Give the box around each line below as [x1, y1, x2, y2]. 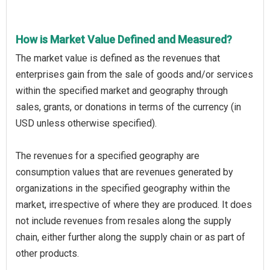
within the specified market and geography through [16, 84, 228, 96]
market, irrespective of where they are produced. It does [16, 198, 252, 210]
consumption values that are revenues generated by [16, 166, 233, 178]
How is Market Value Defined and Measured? [16, 33, 232, 46]
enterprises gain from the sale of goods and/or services [16, 68, 253, 80]
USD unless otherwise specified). [16, 117, 157, 129]
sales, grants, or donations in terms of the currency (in [16, 101, 241, 113]
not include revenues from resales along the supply [16, 215, 231, 227]
